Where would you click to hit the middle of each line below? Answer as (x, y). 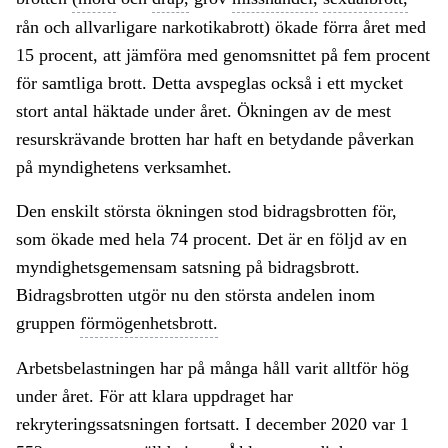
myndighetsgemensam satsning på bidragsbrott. (188, 267)
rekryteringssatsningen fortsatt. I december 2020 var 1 (212, 424)
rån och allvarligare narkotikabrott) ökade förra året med (221, 27)
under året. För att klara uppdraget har (154, 396)
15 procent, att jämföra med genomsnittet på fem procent (223, 55)
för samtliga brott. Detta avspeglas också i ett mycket (209, 83)
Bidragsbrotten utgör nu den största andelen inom (195, 295)
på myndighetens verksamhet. (124, 167)
